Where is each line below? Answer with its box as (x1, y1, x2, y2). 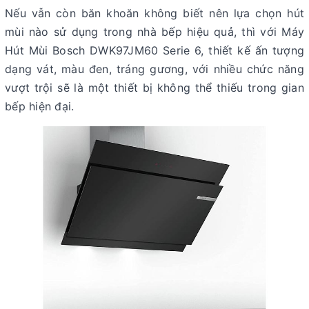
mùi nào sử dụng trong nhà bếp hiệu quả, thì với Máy (5, 24, 304, 39)
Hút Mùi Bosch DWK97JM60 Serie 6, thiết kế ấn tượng (5, 43, 304, 57)
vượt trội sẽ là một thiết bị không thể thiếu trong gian (5, 80, 304, 94)
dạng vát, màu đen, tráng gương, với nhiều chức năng (5, 61, 304, 76)
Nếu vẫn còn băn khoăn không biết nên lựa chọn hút (5, 6, 304, 20)
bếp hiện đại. (5, 99, 74, 113)
